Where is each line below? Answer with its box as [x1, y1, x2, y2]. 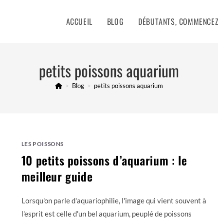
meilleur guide [21, 167, 93, 185]
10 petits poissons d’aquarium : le [21, 151, 187, 169]
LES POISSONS [21, 140, 64, 147]
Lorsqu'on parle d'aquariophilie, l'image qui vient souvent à [21, 196, 206, 205]
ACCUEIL [66, 16, 92, 27]
